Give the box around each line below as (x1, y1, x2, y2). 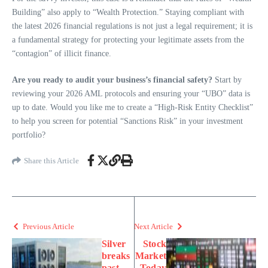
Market (135, 251, 166, 261)
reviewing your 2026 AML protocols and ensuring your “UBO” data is (12, 89, 250, 99)
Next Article (134, 222, 173, 232)
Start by (212, 75, 242, 85)
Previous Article (23, 222, 74, 232)
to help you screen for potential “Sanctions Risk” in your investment (12, 117, 243, 126)
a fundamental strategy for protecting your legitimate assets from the (12, 35, 244, 45)
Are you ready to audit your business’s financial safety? (12, 75, 212, 85)
